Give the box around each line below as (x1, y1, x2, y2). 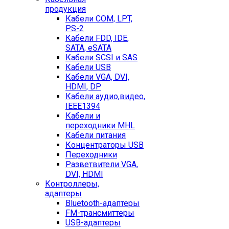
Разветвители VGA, (65, 159, 138, 169)
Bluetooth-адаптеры (65, 198, 140, 208)
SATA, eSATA (65, 43, 111, 53)
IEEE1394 (65, 101, 100, 111)
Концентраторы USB (65, 140, 144, 150)
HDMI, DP (65, 82, 101, 91)
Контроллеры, (45, 179, 99, 189)
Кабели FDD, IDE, (65, 33, 129, 43)
